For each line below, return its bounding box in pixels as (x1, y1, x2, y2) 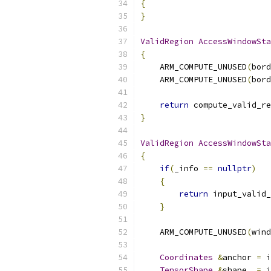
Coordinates (160, 252, 213, 263)
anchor (223, 252, 256, 263)
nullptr (218, 163, 252, 174)
